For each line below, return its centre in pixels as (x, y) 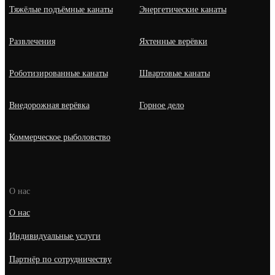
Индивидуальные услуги (55, 236)
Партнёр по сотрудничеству (60, 260)
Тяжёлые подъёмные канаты (61, 9)
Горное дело (161, 105)
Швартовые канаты (174, 73)
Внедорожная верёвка (49, 105)
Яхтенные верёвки (173, 41)
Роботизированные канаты (58, 73)
